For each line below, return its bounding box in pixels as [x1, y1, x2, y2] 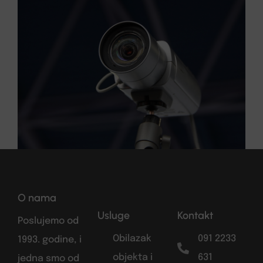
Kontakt [177, 209, 213, 222]
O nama [18, 191, 56, 204]
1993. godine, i [18, 235, 82, 245]
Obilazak [112, 234, 151, 244]
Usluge [97, 209, 130, 222]
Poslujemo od [18, 216, 79, 226]
